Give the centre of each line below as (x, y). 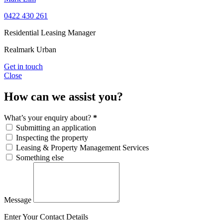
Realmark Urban (30, 50)
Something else (40, 158)
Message (19, 200)
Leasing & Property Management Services (82, 148)
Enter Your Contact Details (46, 217)
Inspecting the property (52, 138)
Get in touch (23, 67)
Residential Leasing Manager (50, 33)
